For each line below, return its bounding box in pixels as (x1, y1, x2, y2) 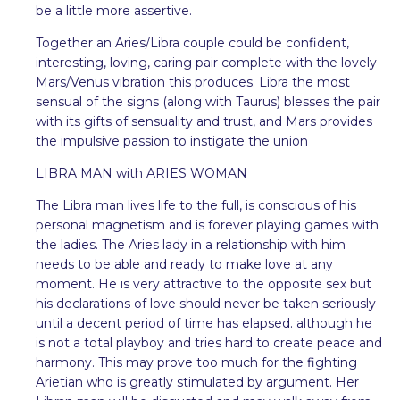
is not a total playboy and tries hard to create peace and (36, 334, 382, 351)
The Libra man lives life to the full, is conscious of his (36, 196, 356, 213)
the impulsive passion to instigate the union (36, 132, 308, 149)
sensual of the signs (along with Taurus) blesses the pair (36, 93, 380, 110)
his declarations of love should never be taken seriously (36, 295, 376, 312)
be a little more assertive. (36, 2, 192, 19)
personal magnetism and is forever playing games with (36, 216, 379, 233)
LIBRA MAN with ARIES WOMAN (36, 164, 247, 181)
